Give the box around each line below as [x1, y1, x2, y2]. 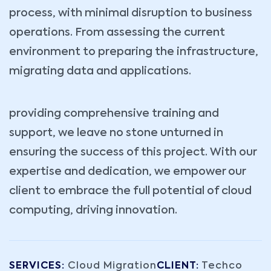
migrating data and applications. [9, 66, 191, 77]
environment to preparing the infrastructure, [9, 47, 258, 58]
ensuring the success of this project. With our [9, 147, 256, 158]
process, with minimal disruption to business [9, 8, 252, 19]
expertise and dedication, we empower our [9, 166, 246, 178]
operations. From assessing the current [9, 27, 225, 39]
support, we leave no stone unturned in [9, 128, 223, 139]
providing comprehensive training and [9, 108, 219, 120]
